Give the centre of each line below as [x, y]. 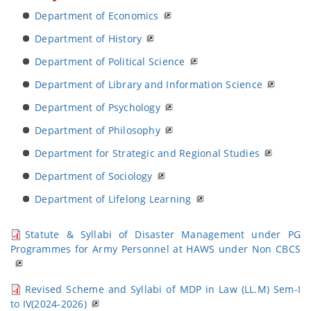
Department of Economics [97, 16]
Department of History [89, 39]
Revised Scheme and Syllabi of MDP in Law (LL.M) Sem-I [163, 289]
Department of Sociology [94, 176]
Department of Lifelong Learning [113, 199]
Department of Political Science [110, 61]
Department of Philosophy [98, 130]
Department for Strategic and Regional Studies [147, 153]
